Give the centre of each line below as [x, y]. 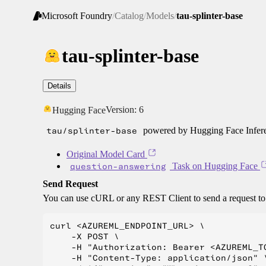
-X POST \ [85, 237]
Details [59, 86]
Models [160, 16]
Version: [122, 110]
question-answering [118, 167]
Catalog [129, 16]
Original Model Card [106, 154]
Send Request [70, 184]
